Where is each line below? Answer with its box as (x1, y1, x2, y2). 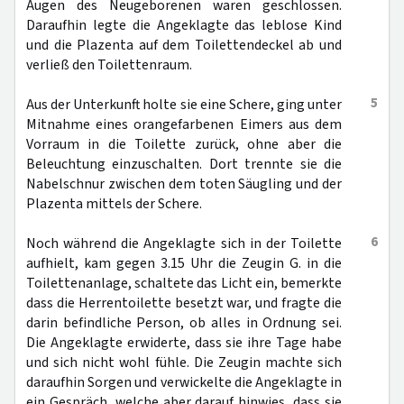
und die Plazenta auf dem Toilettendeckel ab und (26, 35, 342, 55)
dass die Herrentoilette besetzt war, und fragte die (26, 293, 342, 313)
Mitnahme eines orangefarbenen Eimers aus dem (26, 115, 342, 134)
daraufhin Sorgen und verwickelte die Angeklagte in (26, 372, 342, 392)
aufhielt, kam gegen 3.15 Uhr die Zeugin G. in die (26, 253, 342, 273)
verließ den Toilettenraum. (26, 55, 192, 75)
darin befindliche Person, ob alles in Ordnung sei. (26, 313, 342, 333)
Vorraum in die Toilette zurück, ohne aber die (26, 134, 342, 154)
